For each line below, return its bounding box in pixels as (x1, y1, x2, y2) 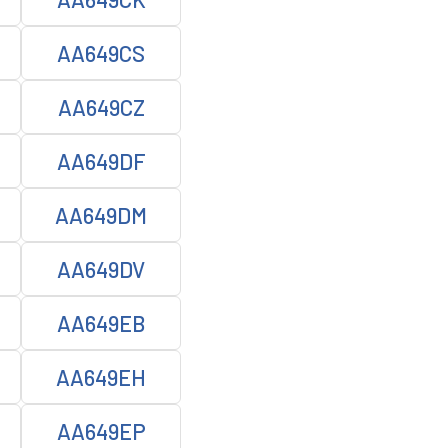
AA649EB (56, 310, 146, 336)
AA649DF (56, 148, 146, 174)
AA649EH (56, 364, 146, 390)
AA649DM (55, 202, 147, 228)
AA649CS (57, 40, 145, 66)
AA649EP (56, 418, 146, 444)
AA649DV (57, 256, 145, 282)
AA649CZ (57, 94, 145, 120)
